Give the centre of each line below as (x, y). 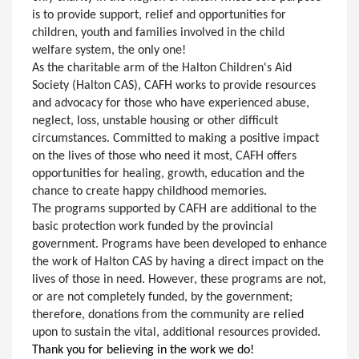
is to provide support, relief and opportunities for (159, 15)
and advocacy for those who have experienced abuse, (171, 103)
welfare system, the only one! (111, 50)
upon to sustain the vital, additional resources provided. (176, 333)
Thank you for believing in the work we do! (143, 350)
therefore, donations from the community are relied (168, 315)
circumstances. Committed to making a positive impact (175, 139)
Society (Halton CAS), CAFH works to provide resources (174, 86)
